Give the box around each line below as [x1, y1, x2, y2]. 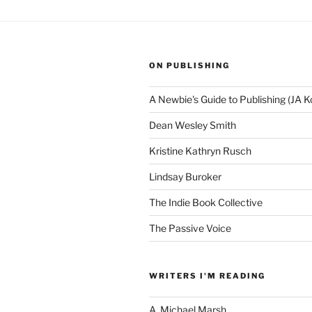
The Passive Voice [149, 222, 231, 234]
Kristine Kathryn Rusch [149, 145, 251, 157]
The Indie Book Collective [149, 196, 263, 208]
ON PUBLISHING [149, 61, 230, 70]
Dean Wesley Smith [149, 119, 236, 131]
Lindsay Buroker [149, 171, 221, 182]
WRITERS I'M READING [149, 271, 265, 281]
